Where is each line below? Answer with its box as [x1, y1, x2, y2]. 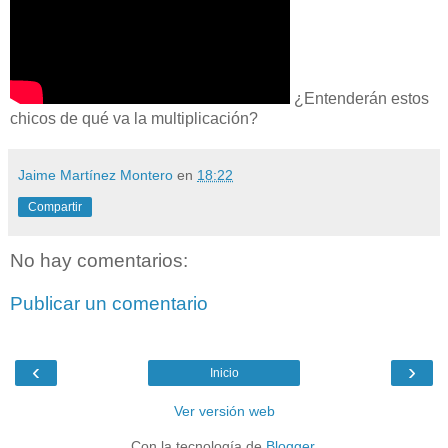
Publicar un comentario [10, 293, 208, 315]
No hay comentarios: [10, 249, 188, 271]
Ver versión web [173, 402, 275, 419]
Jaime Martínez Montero [18, 166, 173, 183]
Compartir [28, 199, 82, 214]
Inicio [209, 365, 239, 380]
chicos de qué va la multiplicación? [10, 109, 258, 127]
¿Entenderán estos [290, 89, 429, 107]
